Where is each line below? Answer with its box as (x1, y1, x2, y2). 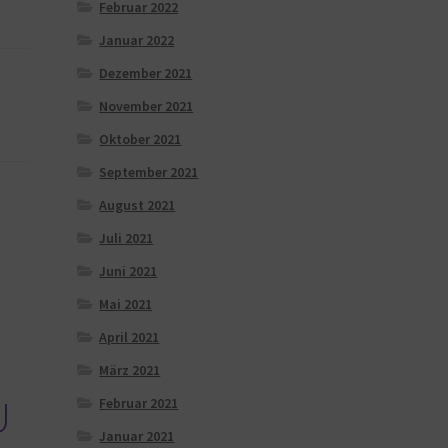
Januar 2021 (99, 426, 175, 445)
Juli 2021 (99, 228, 154, 247)
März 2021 (99, 360, 161, 379)
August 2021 (99, 195, 176, 214)
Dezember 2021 (99, 63, 193, 82)
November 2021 (99, 96, 194, 115)
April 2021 (99, 327, 160, 346)
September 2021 (99, 162, 199, 181)
